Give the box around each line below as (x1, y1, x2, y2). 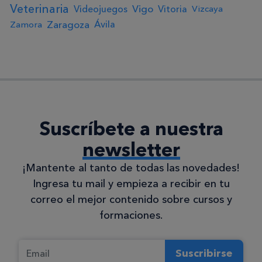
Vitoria (158, 3, 187, 15)
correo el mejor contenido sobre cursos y (30, 192, 232, 206)
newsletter (82, 137, 180, 161)
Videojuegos (74, 3, 127, 15)
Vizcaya (192, 4, 223, 15)
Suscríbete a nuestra (39, 116, 223, 140)
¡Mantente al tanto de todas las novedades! (22, 161, 240, 174)
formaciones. (99, 208, 163, 222)
